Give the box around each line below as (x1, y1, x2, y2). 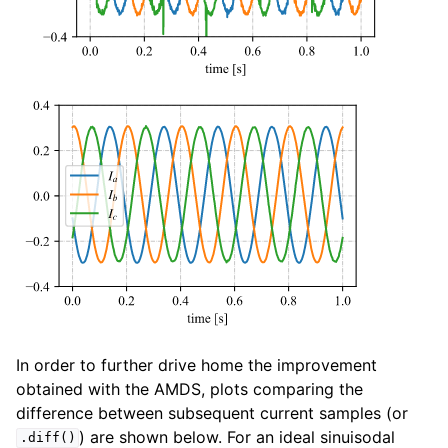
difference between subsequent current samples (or (16, 402, 408, 423)
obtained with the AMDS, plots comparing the (16, 378, 363, 399)
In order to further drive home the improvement (16, 354, 377, 375)
